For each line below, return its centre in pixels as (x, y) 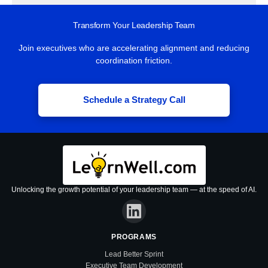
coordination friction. (134, 61)
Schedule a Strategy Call (134, 100)
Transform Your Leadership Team (134, 26)
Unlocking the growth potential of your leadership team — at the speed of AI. (134, 189)
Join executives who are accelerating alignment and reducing (134, 48)
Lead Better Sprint (134, 255)
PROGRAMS (134, 237)
